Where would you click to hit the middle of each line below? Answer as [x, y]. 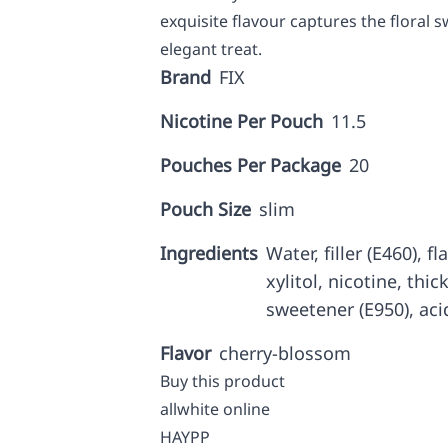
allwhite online [215, 409]
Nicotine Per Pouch [241, 121]
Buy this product [222, 381]
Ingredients [209, 253]
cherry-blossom [285, 353]
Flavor [185, 353]
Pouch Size [205, 209]
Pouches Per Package [250, 165]
